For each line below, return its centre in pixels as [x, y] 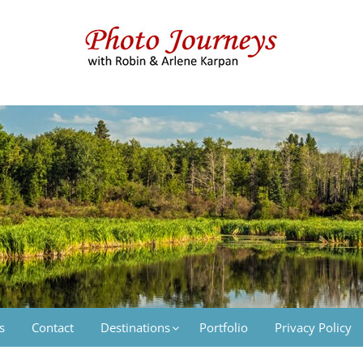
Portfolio [224, 327]
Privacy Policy [313, 327]
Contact [53, 327]
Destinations [135, 327]
